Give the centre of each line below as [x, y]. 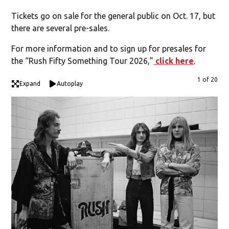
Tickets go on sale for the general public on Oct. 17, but [113, 16]
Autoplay [70, 83]
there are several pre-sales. [61, 28]
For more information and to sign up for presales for [109, 48]
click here [174, 61]
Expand [30, 83]
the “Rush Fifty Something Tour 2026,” [83, 61]
